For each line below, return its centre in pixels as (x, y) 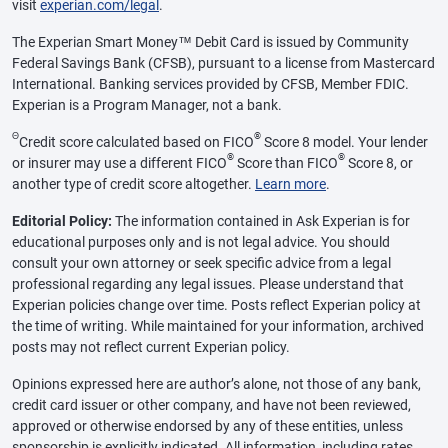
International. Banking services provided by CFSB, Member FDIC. (210, 84)
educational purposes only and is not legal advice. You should (201, 242)
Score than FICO (286, 163)
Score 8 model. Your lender (344, 142)
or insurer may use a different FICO (119, 163)
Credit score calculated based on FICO (136, 142)
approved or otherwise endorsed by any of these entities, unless (207, 426)
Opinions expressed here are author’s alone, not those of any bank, (216, 384)
